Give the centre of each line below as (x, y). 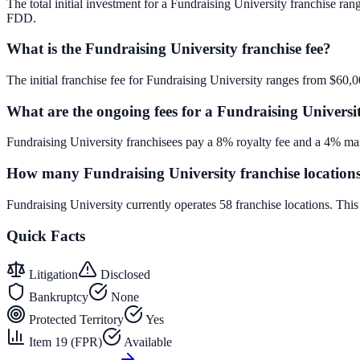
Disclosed (124, 275)
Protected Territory (75, 320)
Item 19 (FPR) (64, 342)
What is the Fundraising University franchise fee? (169, 49)
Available (147, 342)
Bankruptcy (57, 297)
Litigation (52, 275)
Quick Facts (46, 235)
